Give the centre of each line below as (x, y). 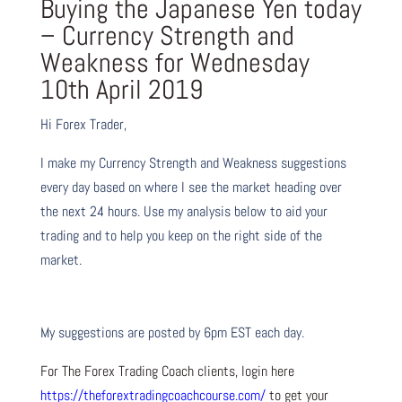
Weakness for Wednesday (175, 62)
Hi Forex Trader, (83, 124)
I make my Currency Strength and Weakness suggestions (193, 162)
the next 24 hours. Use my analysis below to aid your (184, 211)
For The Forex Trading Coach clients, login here (167, 371)
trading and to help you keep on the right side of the (181, 235)
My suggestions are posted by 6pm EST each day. (172, 332)
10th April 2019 (121, 89)
